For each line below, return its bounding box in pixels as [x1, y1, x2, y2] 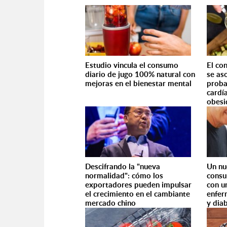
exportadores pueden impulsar [85, 179, 192, 190]
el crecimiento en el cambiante [85, 188, 190, 199]
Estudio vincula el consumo [85, 60, 178, 70]
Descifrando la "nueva [85, 161, 160, 172]
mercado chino [85, 198, 136, 208]
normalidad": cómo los [85, 170, 163, 181]
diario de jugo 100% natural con [85, 69, 195, 80]
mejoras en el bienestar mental [85, 78, 192, 89]
